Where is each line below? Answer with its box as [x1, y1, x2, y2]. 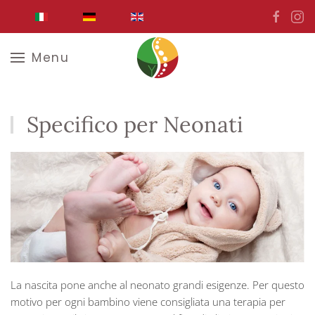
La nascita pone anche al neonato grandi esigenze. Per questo [11, 277, 304, 292]
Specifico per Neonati [20, 110, 243, 138]
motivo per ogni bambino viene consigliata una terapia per [11, 294, 285, 309]
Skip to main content [32, 32, 129, 46]
